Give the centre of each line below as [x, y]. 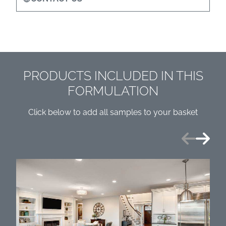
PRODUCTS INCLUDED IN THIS [113, 76]
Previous [197, 135]
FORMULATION [113, 91]
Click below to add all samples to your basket [113, 112]
